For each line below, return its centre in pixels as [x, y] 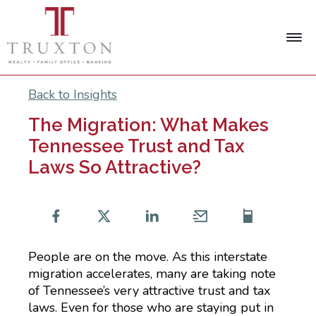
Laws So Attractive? [115, 167]
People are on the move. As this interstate [148, 257]
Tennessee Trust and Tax [136, 146]
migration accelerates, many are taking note [152, 274]
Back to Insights [73, 95]
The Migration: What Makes [148, 125]
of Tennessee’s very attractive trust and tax [149, 291]
